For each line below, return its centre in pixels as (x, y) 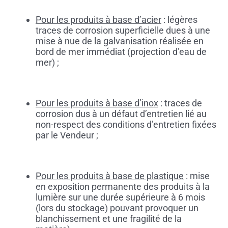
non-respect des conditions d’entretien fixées (126, 125)
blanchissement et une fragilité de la (108, 219)
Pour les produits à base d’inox (97, 103)
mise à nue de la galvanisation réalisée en (119, 41)
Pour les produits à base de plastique (109, 176)
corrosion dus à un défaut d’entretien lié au (121, 114)
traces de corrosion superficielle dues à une (123, 31)
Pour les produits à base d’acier (98, 20)
